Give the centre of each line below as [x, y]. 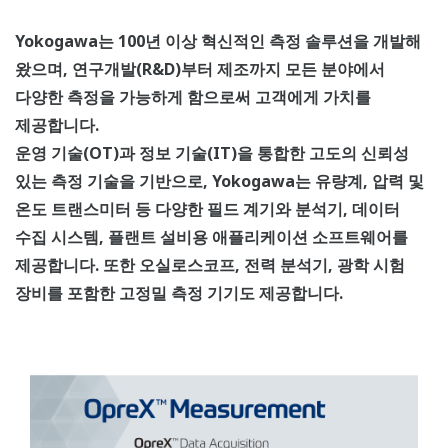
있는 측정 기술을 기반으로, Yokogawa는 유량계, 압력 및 [219, 181]
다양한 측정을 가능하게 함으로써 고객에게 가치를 [193, 97]
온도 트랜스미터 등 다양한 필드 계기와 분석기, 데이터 [207, 209]
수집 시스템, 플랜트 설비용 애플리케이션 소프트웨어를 [211, 237]
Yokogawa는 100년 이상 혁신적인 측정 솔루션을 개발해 [218, 41]
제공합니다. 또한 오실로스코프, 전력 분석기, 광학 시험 [210, 265]
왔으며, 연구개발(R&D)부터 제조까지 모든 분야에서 [200, 69]
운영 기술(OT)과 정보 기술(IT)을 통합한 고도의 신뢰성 [212, 153]
